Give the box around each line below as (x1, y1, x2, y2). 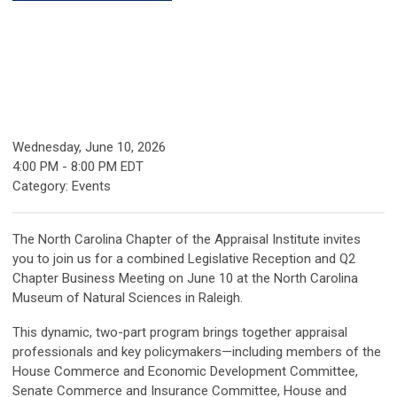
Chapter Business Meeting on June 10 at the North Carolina (12, 270, 358, 287)
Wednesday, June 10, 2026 (12, 139, 166, 156)
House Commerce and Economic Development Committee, (12, 363, 358, 380)
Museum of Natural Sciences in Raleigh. (12, 290, 243, 307)
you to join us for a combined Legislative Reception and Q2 (12, 251, 355, 268)
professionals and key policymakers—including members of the (12, 344, 381, 361)
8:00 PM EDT (71, 159, 144, 175)
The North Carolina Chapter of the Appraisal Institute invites (12, 231, 361, 248)
